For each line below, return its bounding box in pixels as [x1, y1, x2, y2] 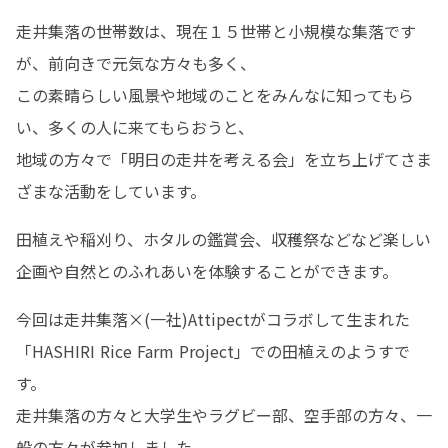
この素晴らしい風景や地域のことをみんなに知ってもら [16, 83, 414, 107]
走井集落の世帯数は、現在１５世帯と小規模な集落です [16, 19, 416, 43]
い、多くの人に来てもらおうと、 [16, 115, 254, 139]
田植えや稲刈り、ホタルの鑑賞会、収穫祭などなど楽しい [16, 227, 431, 251]
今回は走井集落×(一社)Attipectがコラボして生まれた [16, 307, 410, 331]
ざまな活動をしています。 [16, 179, 206, 203]
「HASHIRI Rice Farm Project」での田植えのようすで [16, 339, 410, 363]
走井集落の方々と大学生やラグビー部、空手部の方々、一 [16, 403, 432, 427]
